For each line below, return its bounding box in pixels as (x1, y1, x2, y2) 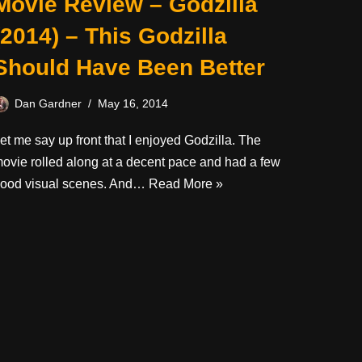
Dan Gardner (15, 96, 82, 110)
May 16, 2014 (98, 96, 168, 110)
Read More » (149, 176, 223, 191)
